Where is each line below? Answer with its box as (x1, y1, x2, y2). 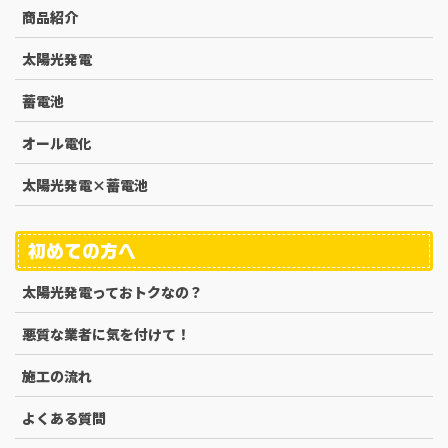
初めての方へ (27, 242, 136, 261)
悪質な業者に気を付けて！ (22, 324, 190, 345)
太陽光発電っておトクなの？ (22, 282, 203, 303)
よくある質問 (22, 408, 106, 429)
